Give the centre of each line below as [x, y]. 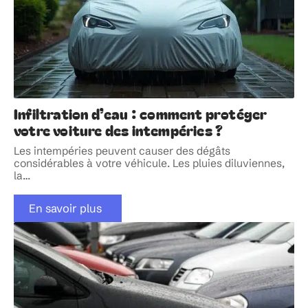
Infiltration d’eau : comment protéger [141, 113]
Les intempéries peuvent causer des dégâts [122, 151]
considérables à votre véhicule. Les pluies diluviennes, [149, 163]
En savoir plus [65, 208]
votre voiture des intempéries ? [119, 130]
